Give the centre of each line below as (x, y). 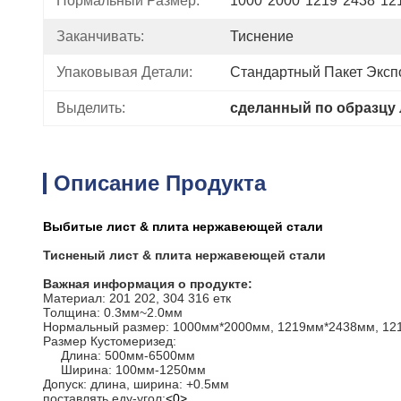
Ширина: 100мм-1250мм (133, 370)
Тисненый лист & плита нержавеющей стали (184, 255)
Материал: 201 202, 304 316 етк (137, 298)
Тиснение (262, 36)
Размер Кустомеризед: (110, 341)
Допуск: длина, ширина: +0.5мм (136, 384)
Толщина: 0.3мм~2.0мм (113, 312)
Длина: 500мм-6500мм (128, 355)
